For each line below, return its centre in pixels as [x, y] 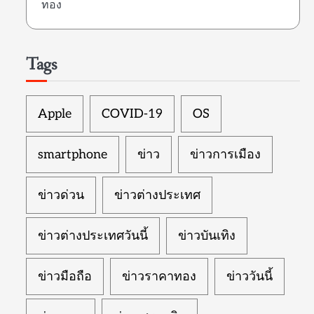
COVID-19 [132, 114]
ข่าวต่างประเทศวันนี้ [93, 235]
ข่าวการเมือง [225, 154]
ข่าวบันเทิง [206, 235]
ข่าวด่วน [61, 195]
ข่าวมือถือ [64, 276]
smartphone [72, 154]
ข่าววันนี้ [249, 276]
